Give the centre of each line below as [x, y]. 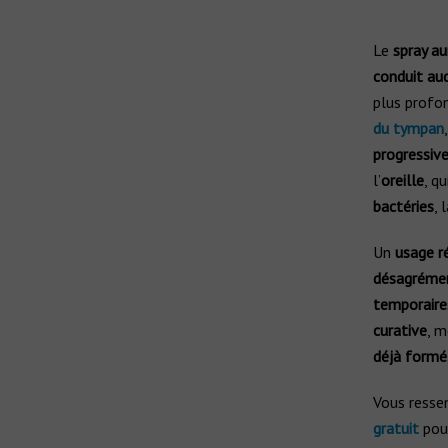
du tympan [408, 128]
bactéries [403, 206]
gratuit [395, 428]
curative [399, 330]
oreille [402, 180]
